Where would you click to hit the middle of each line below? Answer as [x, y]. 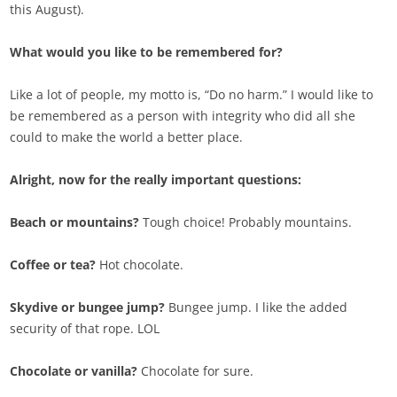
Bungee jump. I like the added [258, 307]
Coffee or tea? [55, 265]
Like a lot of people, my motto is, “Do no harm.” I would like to [192, 95]
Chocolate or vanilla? [76, 371]
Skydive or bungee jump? [90, 307]
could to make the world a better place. [127, 137]
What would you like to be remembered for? [147, 52]
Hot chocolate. [142, 265]
